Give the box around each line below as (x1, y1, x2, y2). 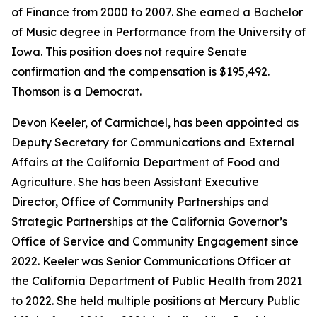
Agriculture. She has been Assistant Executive (11, 175, 259, 189)
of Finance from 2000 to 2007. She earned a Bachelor (11, 5, 303, 19)
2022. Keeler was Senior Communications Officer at (11, 254, 291, 268)
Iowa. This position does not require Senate (11, 45, 247, 59)
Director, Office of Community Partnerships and (11, 195, 269, 209)
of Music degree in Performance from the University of (11, 25, 306, 39)
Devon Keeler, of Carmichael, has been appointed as (11, 115, 299, 129)
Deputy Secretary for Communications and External (11, 135, 294, 149)
